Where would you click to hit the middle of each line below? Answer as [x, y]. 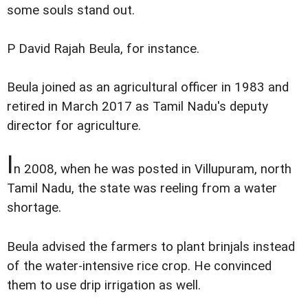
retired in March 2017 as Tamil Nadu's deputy [137, 107]
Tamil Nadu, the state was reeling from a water [142, 189]
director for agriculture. [74, 126]
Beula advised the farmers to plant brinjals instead [151, 246]
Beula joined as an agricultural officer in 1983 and [148, 88]
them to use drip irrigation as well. [104, 285]
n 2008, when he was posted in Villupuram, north [153, 169]
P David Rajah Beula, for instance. [103, 49]
